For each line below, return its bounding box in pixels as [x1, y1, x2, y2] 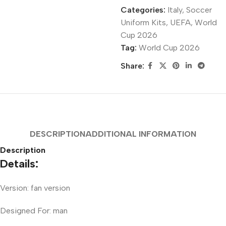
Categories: [120, 5, 165, 15]
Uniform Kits [120, 17, 166, 27]
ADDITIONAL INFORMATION [85, 129, 196, 139]
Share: [120, 61, 144, 71]
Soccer [186, 5, 212, 15]
